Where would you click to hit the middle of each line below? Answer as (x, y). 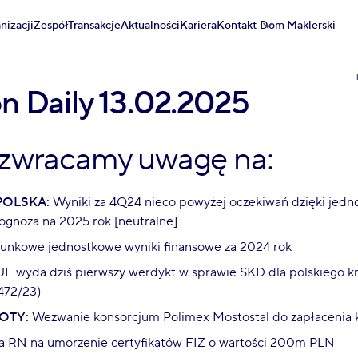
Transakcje (95, 25)
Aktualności (151, 25)
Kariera (199, 25)
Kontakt (237, 25)
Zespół (51, 25)
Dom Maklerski (298, 25)
